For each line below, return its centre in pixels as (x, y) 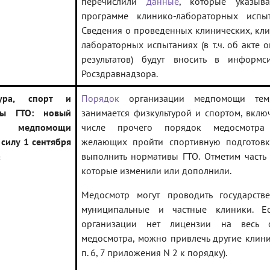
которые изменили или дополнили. (156, 171)
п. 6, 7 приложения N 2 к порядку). (154, 253)
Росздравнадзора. (120, 74)
